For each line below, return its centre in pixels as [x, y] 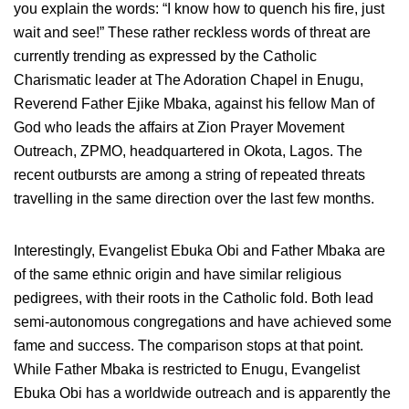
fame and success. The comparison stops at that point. [189, 345]
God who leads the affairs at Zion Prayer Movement [179, 127]
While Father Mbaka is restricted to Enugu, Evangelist [187, 369]
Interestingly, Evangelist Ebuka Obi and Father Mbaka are [199, 250]
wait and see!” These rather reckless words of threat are [192, 32]
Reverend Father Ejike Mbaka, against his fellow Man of [194, 103]
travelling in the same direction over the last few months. [194, 198]
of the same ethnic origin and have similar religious [178, 274]
